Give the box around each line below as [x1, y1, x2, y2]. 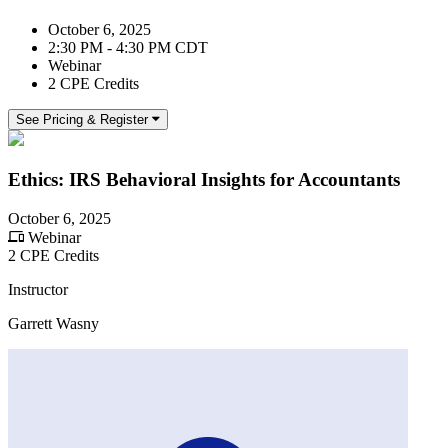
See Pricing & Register [16, 112, 148, 128]
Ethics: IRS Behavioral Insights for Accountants [8, 168, 400, 190]
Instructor [8, 280, 68, 298]
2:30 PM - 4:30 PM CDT [48, 39, 208, 57]
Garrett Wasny [8, 314, 99, 332]
